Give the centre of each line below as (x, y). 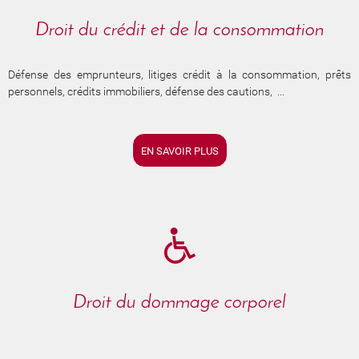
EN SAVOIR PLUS (179, 151)
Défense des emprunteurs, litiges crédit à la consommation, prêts (179, 74)
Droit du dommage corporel (179, 303)
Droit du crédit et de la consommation (179, 30)
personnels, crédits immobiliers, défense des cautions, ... (146, 91)
